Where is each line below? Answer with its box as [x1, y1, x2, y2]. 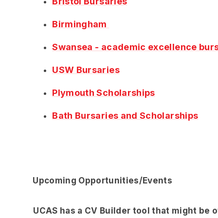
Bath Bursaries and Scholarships [52, 110, 199, 121]
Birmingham [52, 19, 109, 30]
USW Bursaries [52, 65, 120, 75]
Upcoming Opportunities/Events [33, 176, 173, 186]
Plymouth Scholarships [52, 88, 155, 98]
